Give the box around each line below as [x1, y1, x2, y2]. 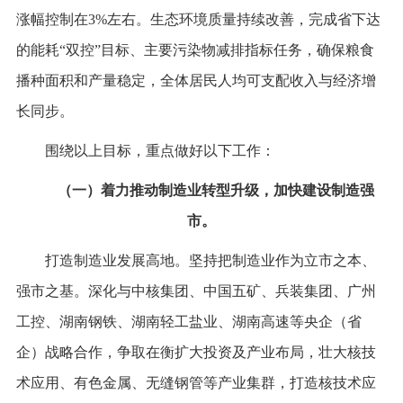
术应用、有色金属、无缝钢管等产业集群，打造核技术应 [15, 374, 376, 390]
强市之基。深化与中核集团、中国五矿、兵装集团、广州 [15, 282, 376, 299]
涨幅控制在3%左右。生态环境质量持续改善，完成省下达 [15, 11, 381, 27]
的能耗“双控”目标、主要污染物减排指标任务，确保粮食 [15, 41, 374, 58]
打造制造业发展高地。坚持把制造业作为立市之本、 [44, 252, 376, 268]
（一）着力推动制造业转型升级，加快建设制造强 [58, 182, 374, 198]
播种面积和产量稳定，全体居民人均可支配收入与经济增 [15, 72, 376, 88]
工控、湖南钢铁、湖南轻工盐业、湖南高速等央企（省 [15, 313, 362, 329]
